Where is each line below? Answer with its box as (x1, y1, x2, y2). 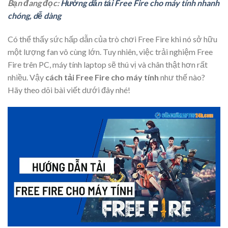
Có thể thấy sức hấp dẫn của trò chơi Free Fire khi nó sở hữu (8, 34, 217, 44)
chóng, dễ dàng (8, 11, 61, 21)
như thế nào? (159, 72, 205, 82)
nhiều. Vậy (8, 72, 45, 82)
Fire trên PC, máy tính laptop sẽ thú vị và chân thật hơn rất (8, 60, 208, 70)
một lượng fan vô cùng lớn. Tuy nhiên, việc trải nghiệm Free (8, 47, 213, 57)
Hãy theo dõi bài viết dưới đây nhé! (8, 85, 130, 95)
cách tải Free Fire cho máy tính (45, 72, 159, 82)
